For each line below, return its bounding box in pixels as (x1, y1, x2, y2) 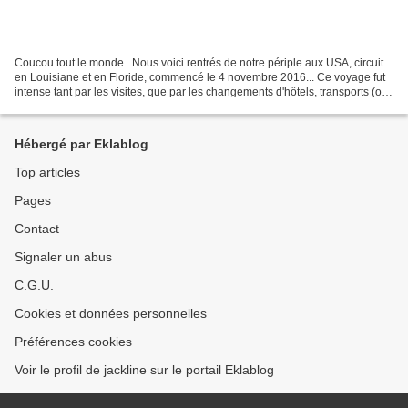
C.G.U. (15, 278, 54, 292)
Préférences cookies (15, 334, 132, 349)
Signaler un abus (15, 250, 112, 264)
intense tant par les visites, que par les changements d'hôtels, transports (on (15, 85, 388, 98)
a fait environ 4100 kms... (15, 99, 138, 113)
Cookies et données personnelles (15, 306, 207, 321)
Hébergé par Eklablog (15, 137, 148, 151)
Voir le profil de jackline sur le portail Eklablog (15, 362, 274, 377)
